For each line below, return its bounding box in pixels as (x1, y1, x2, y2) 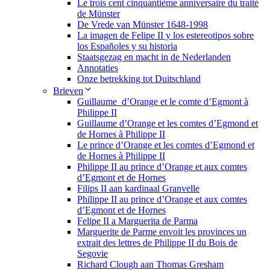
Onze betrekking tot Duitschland (77, 74, 201, 84)
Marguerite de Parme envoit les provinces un (77, 227, 246, 237)
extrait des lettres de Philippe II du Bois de (77, 237, 237, 248)
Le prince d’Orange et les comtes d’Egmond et (77, 140, 254, 151)
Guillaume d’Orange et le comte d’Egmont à (77, 96, 248, 107)
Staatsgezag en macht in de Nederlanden (77, 52, 231, 63)
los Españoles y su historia (77, 41, 177, 52)
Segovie (77, 248, 108, 259)
